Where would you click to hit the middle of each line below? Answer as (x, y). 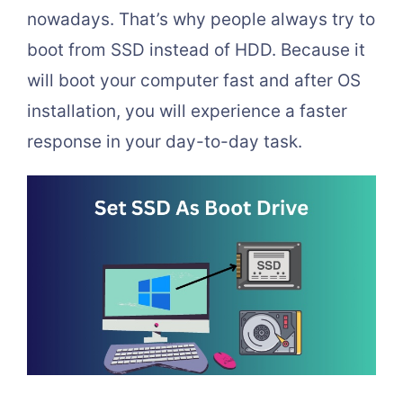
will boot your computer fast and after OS (194, 81)
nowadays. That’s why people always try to (201, 19)
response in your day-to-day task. (165, 142)
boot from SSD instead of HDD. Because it (196, 50)
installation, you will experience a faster (187, 111)
